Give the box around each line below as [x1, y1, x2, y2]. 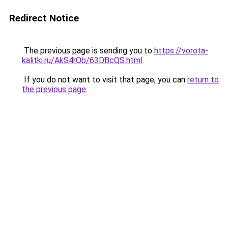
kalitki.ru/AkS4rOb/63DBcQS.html [22, 55, 142, 65]
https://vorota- [154, 46, 208, 55]
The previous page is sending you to [22, 46, 154, 55]
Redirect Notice [9, 12, 79, 24]
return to [187, 75, 219, 84]
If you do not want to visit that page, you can [22, 75, 187, 84]
